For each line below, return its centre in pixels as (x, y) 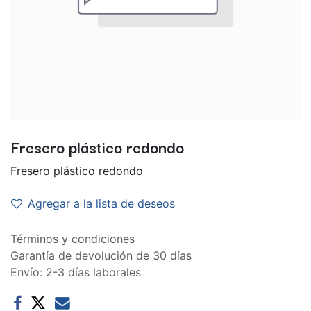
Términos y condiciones (73, 239)
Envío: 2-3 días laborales (76, 272)
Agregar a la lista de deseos (101, 203)
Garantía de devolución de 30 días (101, 255)
